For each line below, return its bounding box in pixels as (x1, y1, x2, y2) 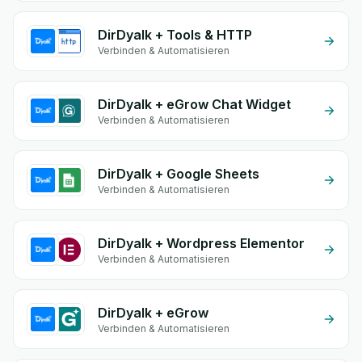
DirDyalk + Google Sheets (98, 166, 259, 182)
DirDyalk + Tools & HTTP (98, 27, 252, 43)
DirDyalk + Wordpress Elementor (98, 235, 305, 251)
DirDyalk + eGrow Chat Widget (98, 96, 291, 112)
